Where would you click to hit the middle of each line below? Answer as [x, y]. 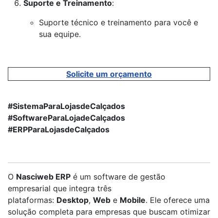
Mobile [133, 200]
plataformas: [32, 200]
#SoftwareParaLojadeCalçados [66, 118]
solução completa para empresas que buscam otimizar [109, 212]
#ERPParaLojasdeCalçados [59, 130]
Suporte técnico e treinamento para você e [118, 23]
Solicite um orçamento [109, 74]
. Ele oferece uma [178, 200]
